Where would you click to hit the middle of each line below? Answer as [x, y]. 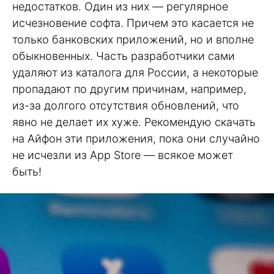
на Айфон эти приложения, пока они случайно [136, 139]
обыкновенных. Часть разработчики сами [124, 56]
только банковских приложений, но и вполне [133, 39]
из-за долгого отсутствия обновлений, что [126, 106]
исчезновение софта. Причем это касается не [133, 23]
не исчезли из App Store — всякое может [123, 155]
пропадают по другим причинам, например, [129, 89]
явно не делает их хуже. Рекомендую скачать [134, 122]
